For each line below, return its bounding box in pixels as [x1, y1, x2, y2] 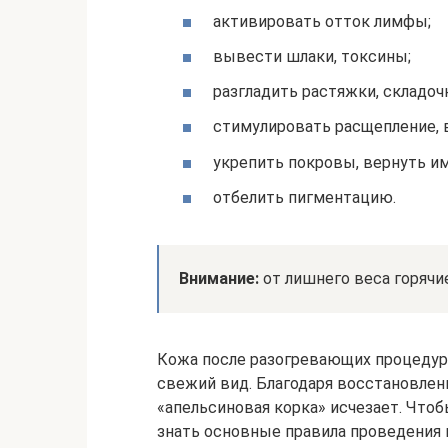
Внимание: [179, 268, 259, 288]
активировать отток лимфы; [213, 11, 431, 31]
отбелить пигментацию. [213, 187, 396, 207]
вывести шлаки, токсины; [213, 47, 411, 67]
